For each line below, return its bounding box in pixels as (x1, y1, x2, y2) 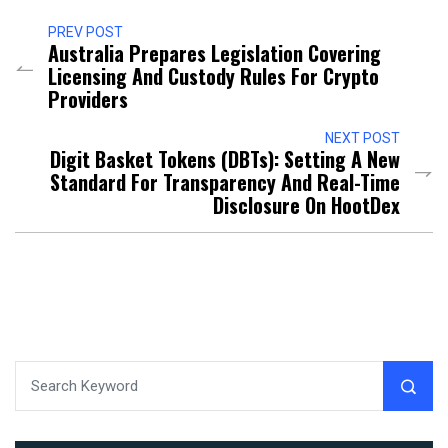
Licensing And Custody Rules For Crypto (48, 61, 379, 92)
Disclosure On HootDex (213, 190, 400, 221)
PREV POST (48, 24, 123, 41)
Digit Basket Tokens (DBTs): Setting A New (50, 144, 400, 175)
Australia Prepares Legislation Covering (48, 38, 381, 69)
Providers (48, 84, 128, 115)
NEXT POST (325, 130, 400, 147)
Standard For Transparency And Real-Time (50, 167, 400, 198)
